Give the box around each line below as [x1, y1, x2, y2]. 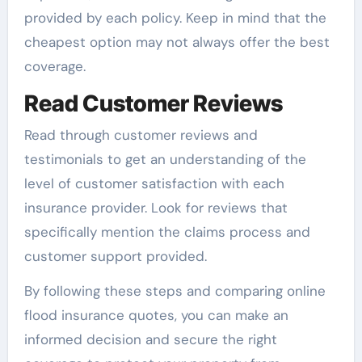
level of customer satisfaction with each [23, 175, 284, 193]
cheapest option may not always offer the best [23, 32, 330, 51]
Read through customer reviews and [23, 126, 258, 145]
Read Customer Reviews [23, 89, 283, 117]
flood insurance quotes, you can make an [23, 306, 288, 325]
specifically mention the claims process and [23, 223, 310, 242]
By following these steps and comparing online [23, 282, 326, 301]
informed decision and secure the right [23, 330, 277, 349]
